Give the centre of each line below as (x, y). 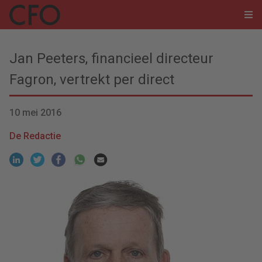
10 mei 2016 (35, 113)
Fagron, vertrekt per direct (92, 80)
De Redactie (35, 136)
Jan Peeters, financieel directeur (111, 58)
